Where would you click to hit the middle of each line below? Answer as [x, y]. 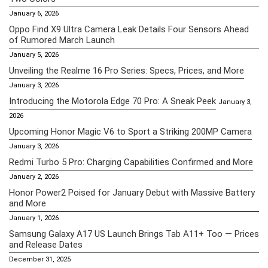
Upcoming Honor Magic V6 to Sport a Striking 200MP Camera [130, 131]
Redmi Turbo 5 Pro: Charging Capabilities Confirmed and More [131, 162]
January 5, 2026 [34, 54]
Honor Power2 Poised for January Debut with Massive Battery [132, 192]
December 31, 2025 [40, 259]
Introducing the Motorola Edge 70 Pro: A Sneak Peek [112, 101]
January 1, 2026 [34, 218]
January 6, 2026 [34, 13]
